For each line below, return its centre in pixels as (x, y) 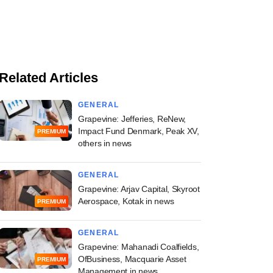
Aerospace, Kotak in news (126, 201)
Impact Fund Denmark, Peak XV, (139, 131)
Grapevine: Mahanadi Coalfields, (139, 246)
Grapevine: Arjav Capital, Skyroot (139, 189)
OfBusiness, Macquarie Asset (132, 259)
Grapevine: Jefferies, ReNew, (132, 119)
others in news (105, 143)
